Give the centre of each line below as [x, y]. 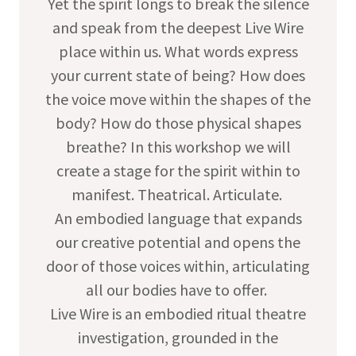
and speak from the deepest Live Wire [178, 28]
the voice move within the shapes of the [178, 99]
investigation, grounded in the [178, 338]
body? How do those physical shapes [178, 123]
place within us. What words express [178, 52]
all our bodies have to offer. [178, 290]
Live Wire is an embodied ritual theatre [178, 314]
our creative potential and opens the [178, 242]
